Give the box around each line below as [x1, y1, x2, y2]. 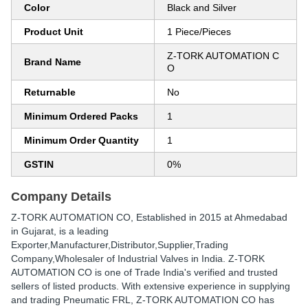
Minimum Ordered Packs [24, 111, 138, 122]
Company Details [11, 190, 111, 203]
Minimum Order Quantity [24, 135, 139, 146]
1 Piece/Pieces [167, 26, 231, 37]
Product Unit [24, 26, 83, 37]
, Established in [131, 212, 199, 223]
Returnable [24, 87, 76, 98]
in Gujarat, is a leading [11, 225, 109, 236]
